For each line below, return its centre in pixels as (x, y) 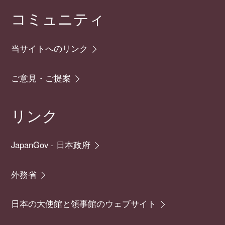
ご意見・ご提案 (41, 78)
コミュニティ (58, 18)
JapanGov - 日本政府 (51, 145)
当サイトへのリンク (50, 48)
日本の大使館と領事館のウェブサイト (84, 204)
